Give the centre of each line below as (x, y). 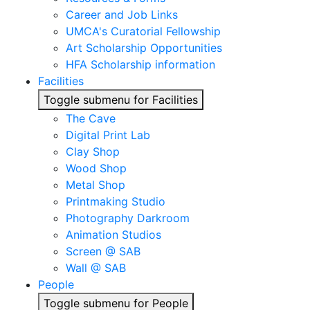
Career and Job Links (122, 15)
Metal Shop (95, 185)
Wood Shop (96, 168)
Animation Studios (113, 235)
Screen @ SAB (103, 251)
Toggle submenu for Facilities (121, 100)
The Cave (91, 118)
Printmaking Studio (116, 201)
